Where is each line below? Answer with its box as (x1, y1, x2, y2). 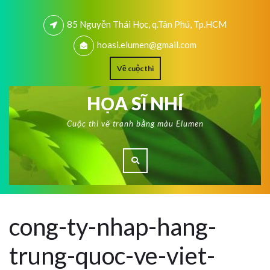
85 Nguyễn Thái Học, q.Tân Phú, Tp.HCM (67, 19, 227, 30)
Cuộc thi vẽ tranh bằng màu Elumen (66, 119, 204, 128)
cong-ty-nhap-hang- (9, 212, 216, 241)
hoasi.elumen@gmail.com (97, 39, 196, 50)
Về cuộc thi (116, 64, 154, 73)
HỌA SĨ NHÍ (87, 92, 183, 114)
